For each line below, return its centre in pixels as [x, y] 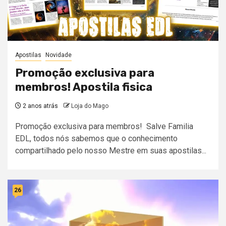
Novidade [59, 55]
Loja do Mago [90, 106]
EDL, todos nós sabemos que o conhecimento [96, 139]
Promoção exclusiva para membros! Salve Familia [104, 127]
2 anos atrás [40, 106]
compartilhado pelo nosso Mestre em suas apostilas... [111, 151]
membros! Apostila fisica [84, 87]
